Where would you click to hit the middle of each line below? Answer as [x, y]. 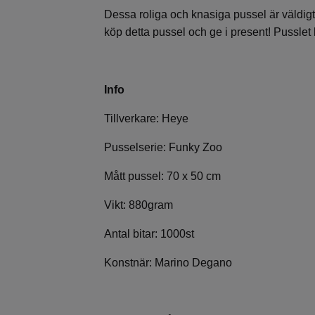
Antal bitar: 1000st [149, 233]
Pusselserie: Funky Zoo [163, 147]
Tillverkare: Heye [146, 118]
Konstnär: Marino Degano [168, 262]
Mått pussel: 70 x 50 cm [162, 176]
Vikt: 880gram [139, 205]
